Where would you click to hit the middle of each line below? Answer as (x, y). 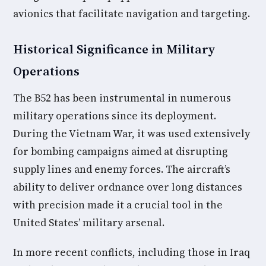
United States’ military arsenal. (89, 223)
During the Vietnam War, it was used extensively (132, 134)
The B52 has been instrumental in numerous (122, 98)
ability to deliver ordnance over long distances (128, 187)
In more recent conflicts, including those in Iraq (132, 252)
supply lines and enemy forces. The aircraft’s (122, 169)
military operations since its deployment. (115, 116)
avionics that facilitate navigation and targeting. (132, 14)
